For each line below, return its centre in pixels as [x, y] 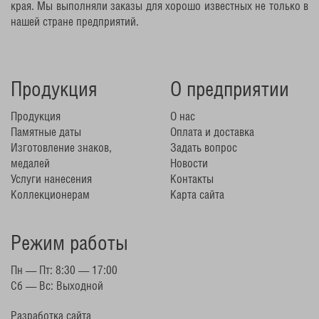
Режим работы [69, 243]
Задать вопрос [204, 147]
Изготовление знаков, [61, 147]
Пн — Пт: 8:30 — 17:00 [64, 270]
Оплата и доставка [212, 131]
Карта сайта [197, 194]
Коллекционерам [50, 194]
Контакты [192, 178]
